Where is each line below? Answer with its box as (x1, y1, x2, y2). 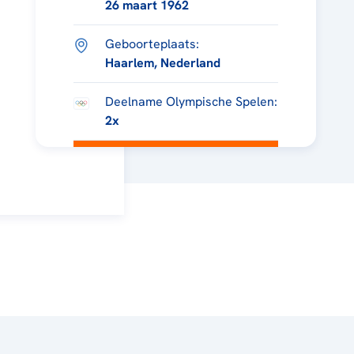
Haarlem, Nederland (104, 55, 220, 71)
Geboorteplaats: (104, 36, 199, 52)
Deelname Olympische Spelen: (104, 93, 277, 110)
